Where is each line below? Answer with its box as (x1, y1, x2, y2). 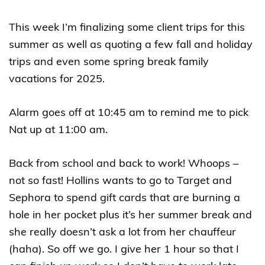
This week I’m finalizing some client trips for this (9, 22, 245, 34)
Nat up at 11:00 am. (9, 125, 111, 137)
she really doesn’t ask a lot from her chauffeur (9, 227, 236, 239)
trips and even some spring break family (9, 57, 209, 69)
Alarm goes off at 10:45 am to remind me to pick (9, 108, 248, 119)
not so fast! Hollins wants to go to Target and (9, 176, 232, 188)
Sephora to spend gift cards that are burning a (9, 193, 240, 205)
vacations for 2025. (9, 74, 111, 86)
